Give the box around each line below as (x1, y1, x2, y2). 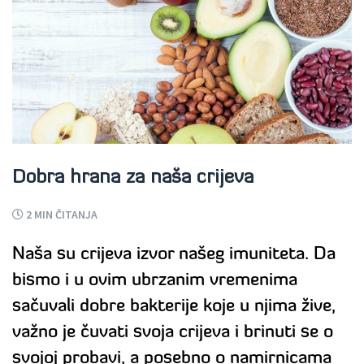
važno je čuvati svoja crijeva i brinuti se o (12, 323, 333, 343)
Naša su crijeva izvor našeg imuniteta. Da (12, 245, 336, 265)
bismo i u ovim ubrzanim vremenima (12, 271, 297, 291)
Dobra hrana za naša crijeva (12, 168, 253, 188)
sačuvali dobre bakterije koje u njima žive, (12, 297, 336, 317)
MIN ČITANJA (34, 207, 97, 223)
